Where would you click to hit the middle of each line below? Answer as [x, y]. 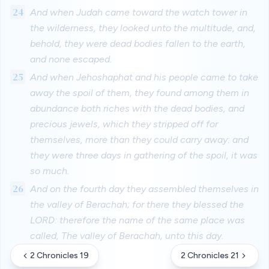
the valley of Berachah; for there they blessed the [137, 204]
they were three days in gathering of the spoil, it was [144, 155]
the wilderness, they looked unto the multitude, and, [143, 28]
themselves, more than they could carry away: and [139, 140]
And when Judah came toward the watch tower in [139, 12]
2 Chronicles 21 [210, 255]
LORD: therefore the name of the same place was [137, 220]
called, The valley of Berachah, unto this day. [126, 236]
